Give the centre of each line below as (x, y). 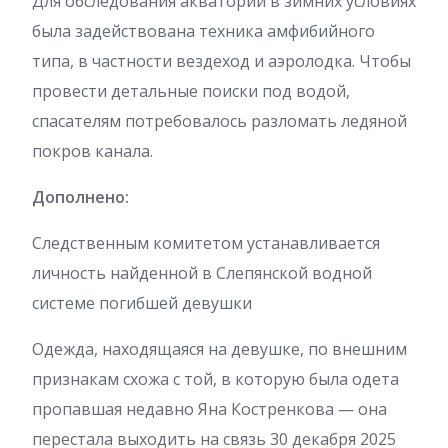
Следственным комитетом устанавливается (206, 243)
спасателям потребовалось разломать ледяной (219, 121)
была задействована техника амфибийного (203, 31)
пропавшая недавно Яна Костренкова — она (209, 409)
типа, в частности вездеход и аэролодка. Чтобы (221, 61)
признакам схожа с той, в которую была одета (215, 379)
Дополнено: (80, 197)
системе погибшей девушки (142, 303)
